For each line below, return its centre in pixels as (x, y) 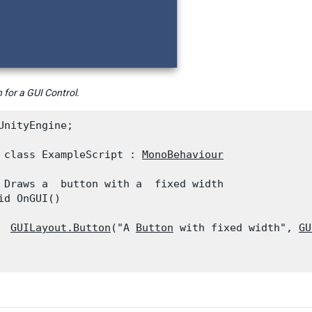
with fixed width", (236, 228)
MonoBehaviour (183, 155)
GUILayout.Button (61, 228)
